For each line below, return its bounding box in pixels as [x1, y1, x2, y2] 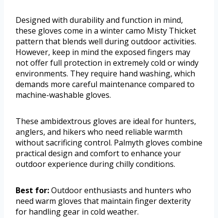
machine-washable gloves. [16, 90, 111, 101]
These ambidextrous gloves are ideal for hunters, [16, 116, 196, 127]
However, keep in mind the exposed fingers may [16, 47, 190, 58]
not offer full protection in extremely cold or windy [16, 57, 199, 69]
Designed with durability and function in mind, [16, 15, 183, 26]
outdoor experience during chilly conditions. [16, 159, 175, 170]
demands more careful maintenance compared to [16, 79, 195, 90]
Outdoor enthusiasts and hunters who [49, 185, 191, 196]
